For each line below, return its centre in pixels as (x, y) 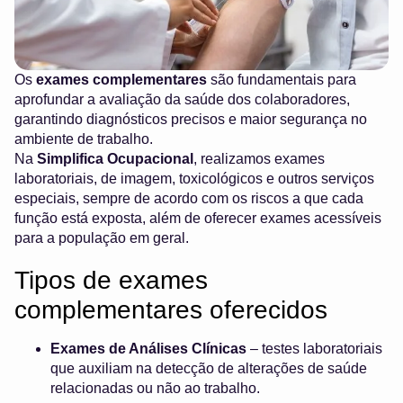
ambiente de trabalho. (84, 139)
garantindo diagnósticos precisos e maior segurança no (191, 120)
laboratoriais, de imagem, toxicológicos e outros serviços (194, 179)
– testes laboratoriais (314, 349)
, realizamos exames (259, 159)
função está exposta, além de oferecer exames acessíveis (198, 219)
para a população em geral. (102, 238)
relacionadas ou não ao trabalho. (155, 389)
